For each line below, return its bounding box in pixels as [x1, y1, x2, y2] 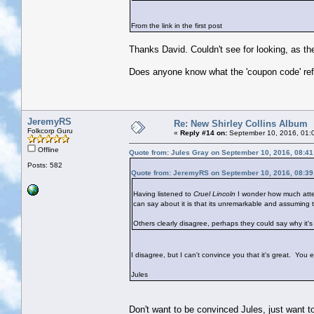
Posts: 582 [27, 161, 62, 169]
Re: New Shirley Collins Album [174, 118, 308, 129]
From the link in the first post [131, 21, 226, 29]
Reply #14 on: [180, 128, 227, 137]
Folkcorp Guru [27, 126, 73, 135]
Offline [36, 145, 59, 153]
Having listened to [133, 189, 193, 198]
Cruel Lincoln [193, 189, 235, 198]
